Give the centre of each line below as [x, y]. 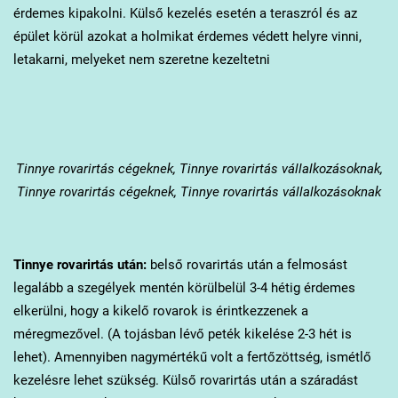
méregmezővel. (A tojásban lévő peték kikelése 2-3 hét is [182, 334]
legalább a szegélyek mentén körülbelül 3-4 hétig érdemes [184, 288]
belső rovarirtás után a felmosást [247, 265]
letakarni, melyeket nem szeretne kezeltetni [141, 60]
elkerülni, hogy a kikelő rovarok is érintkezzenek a [160, 311]
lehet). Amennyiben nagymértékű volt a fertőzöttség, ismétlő [192, 358]
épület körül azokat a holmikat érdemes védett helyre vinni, [187, 37]
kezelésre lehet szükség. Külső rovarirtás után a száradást [185, 381]
